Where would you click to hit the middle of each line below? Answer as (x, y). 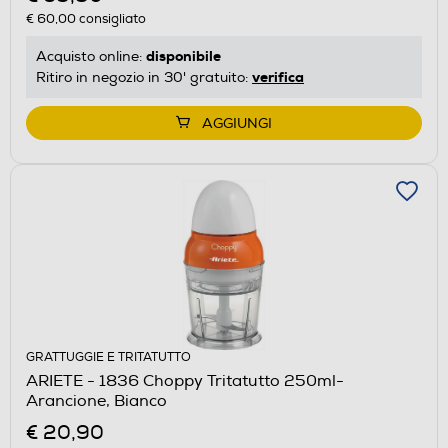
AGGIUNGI (237, 123)
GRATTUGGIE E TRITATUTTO (108, 357)
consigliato (111, 18)
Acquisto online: (91, 56)
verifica (278, 76)
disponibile (183, 55)
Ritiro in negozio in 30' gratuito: (144, 77)
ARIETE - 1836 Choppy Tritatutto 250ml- (185, 380)
